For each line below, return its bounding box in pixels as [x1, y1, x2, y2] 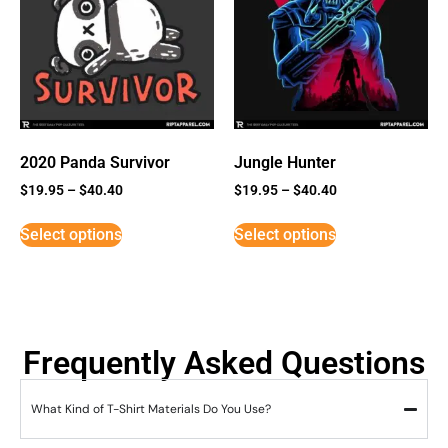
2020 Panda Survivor [20, 153, 170, 173]
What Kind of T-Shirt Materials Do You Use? [31, 401, 271, 418]
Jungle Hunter [234, 153, 336, 173]
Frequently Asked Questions [23, 344, 425, 383]
